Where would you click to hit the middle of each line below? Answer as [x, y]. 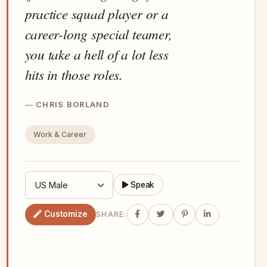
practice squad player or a [97, 13]
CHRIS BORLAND [72, 104]
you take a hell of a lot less [97, 54]
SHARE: [111, 215]
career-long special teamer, [98, 33]
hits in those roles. [74, 74]
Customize [66, 214]
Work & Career [60, 135]
